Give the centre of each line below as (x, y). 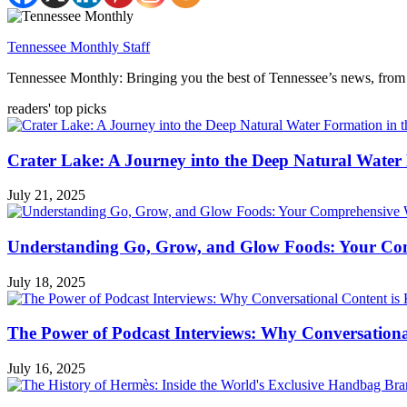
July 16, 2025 (46, 369)
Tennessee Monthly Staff (79, 46)
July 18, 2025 (46, 282)
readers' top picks (57, 108)
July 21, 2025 (46, 195)
